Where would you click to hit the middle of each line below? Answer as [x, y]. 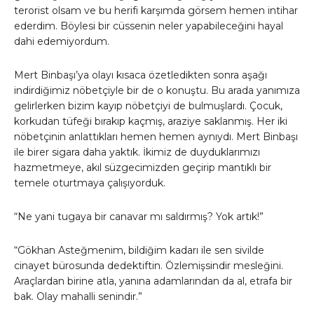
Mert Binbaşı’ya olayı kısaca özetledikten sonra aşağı [141, 75]
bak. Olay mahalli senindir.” [78, 297]
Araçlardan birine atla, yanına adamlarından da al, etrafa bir [153, 281]
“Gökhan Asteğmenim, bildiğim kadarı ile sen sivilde [139, 251]
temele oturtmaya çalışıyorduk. [90, 183]
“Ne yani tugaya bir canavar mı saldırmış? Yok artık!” [139, 217]
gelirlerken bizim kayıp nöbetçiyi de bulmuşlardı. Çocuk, [148, 106]
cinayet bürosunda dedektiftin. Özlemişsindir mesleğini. [149, 266]
